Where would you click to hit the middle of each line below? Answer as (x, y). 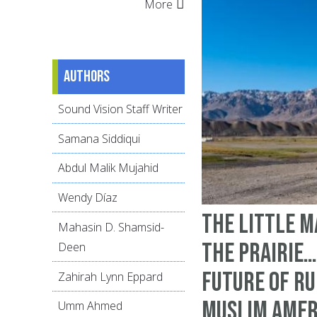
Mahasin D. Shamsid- (111, 227)
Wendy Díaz (88, 198)
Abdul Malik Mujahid (108, 168)
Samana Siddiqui (99, 138)
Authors (87, 77)
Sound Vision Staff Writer (120, 109)
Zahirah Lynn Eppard (110, 276)
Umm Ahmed (90, 306)
